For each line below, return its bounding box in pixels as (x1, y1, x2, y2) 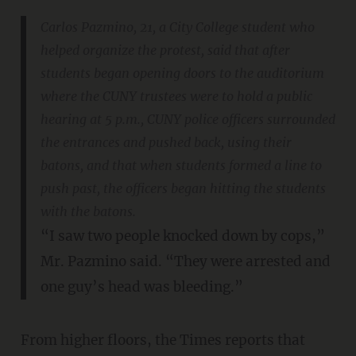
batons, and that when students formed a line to (40, 157, 322, 173)
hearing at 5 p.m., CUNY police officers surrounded (40, 110, 335, 127)
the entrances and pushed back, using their (40, 133, 292, 150)
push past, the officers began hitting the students (40, 180, 326, 196)
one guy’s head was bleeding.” (40, 277, 243, 296)
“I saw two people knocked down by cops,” (40, 226, 325, 245)
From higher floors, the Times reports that (20, 331, 305, 350)
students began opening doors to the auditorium (40, 64, 324, 81)
